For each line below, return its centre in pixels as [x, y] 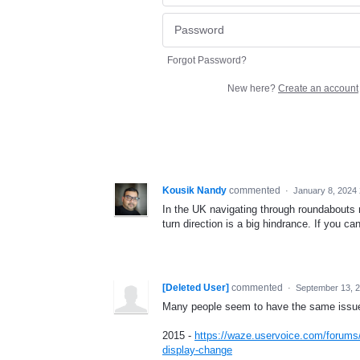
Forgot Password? [207, 60]
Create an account [318, 88]
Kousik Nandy [194, 190]
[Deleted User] [196, 287]
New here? [253, 88]
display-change [197, 350]
